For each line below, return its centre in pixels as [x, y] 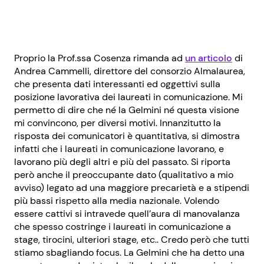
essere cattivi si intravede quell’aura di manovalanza [127, 213]
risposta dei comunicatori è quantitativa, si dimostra [127, 136]
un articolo [209, 58]
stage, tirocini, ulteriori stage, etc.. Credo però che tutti [132, 239]
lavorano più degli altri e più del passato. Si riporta [122, 161]
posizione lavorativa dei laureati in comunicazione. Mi [128, 97]
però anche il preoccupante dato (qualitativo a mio [124, 174]
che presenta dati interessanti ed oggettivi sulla [117, 84]
